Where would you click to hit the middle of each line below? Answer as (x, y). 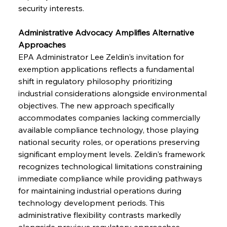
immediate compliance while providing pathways (111, 178)
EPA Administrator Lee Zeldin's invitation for (102, 56)
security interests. (51, 8)
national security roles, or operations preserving (110, 142)
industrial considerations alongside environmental (113, 93)
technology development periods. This (92, 202)
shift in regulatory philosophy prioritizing (96, 81)
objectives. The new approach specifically (97, 105)
